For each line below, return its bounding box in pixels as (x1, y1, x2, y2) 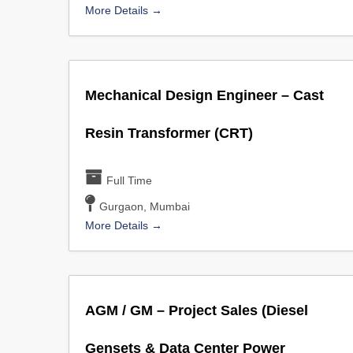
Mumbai (150, 200, 191, 213)
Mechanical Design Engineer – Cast (85, 87, 324, 103)
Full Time (106, 174, 153, 187)
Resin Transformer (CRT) (85, 125, 253, 141)
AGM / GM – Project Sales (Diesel (85, 303, 308, 318)
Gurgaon (99, 200, 144, 213)
